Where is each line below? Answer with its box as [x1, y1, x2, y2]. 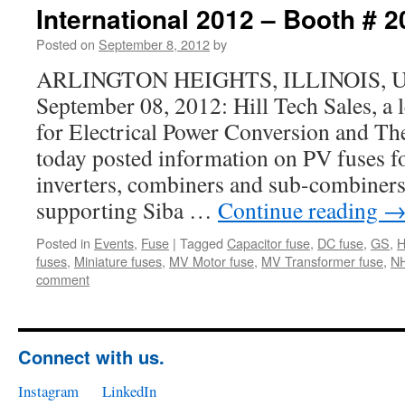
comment [36, 269, 89, 288]
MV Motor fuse [169, 251, 254, 270]
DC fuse [317, 233, 363, 252]
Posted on [36, 34, 95, 53]
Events [94, 233, 134, 252]
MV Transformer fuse [261, 251, 383, 270]
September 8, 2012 [99, 34, 210, 53]
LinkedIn [102, 381, 156, 401]
